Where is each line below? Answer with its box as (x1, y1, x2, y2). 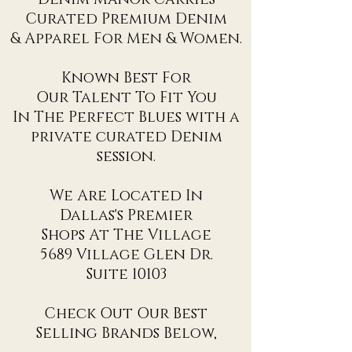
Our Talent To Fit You (35, 88, 217, 108)
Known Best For (61, 68, 191, 89)
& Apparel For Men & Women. (10, 29, 242, 49)
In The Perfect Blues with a (13, 108, 240, 128)
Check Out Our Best (45, 304, 207, 324)
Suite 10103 (86, 265, 167, 285)
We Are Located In (49, 186, 203, 207)
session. (97, 147, 156, 167)
